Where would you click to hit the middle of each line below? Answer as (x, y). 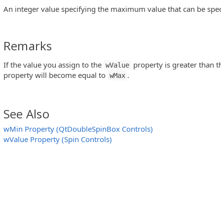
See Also (26, 113)
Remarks (28, 46)
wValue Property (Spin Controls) (58, 139)
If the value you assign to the (54, 64)
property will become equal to (55, 75)
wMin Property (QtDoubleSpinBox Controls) (78, 129)
